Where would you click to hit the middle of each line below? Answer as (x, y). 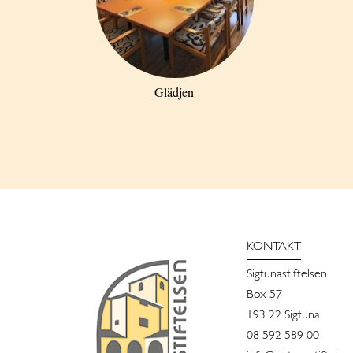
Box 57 (264, 295)
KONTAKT (274, 247)
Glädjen (174, 92)
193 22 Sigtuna (283, 316)
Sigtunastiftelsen (287, 275)
